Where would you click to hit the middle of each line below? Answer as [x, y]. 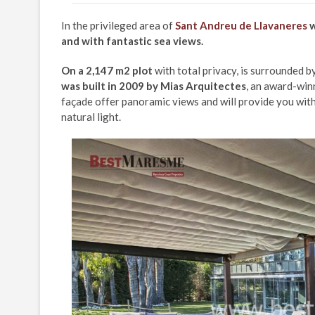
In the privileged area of [118, 26]
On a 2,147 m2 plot [107, 71]
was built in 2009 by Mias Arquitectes [154, 86]
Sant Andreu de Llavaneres [241, 26]
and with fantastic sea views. [132, 41]
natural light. [91, 117]
